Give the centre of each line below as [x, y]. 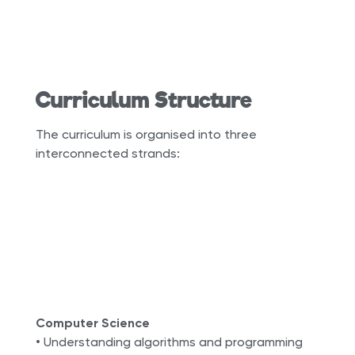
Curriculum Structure [143, 99]
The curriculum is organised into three [146, 134]
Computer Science [92, 323]
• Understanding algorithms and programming [169, 342]
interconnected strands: [107, 153]
